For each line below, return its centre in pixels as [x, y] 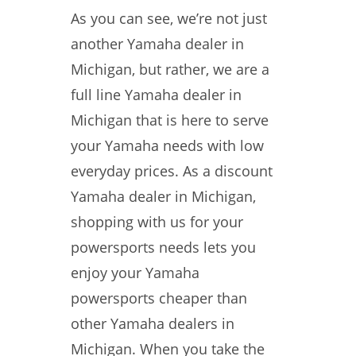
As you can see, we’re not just [169, 18]
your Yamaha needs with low [167, 145]
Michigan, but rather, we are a [170, 69]
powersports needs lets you [163, 247]
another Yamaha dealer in [157, 44]
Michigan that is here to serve [170, 120]
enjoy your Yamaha [135, 273]
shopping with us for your [157, 222]
